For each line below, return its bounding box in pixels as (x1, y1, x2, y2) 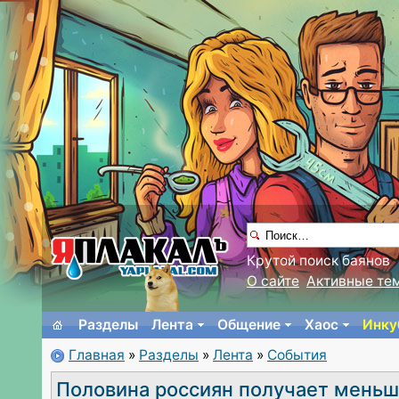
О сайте (247, 273, 299, 289)
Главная (69, 346, 125, 363)
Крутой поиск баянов (247, 252, 390, 269)
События (267, 346, 327, 363)
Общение (217, 316, 281, 333)
